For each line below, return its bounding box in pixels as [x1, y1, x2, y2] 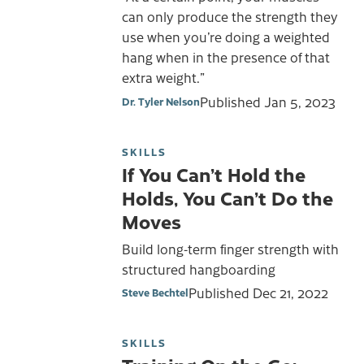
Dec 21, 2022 [253, 284, 328, 302]
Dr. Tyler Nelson [122, 93, 200, 108]
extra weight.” [122, 68, 205, 87]
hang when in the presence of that [122, 48, 330, 67]
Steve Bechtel [122, 285, 188, 300]
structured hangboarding [122, 259, 275, 278]
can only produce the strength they [122, 7, 338, 26]
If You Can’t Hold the [122, 160, 305, 187]
